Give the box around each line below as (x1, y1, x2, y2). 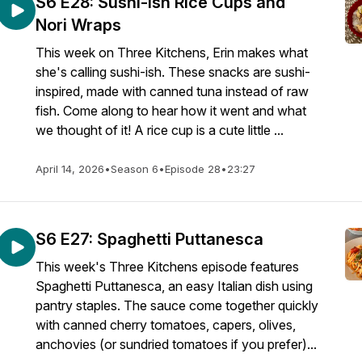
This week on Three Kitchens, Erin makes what (36, 44, 308, 61)
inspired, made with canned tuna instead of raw (36, 83, 309, 99)
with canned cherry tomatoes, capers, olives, (36, 317, 296, 333)
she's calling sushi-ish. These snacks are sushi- (36, 64, 310, 80)
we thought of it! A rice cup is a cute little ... (36, 122, 284, 138)
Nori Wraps (36, 15, 121, 35)
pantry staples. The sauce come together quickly (36, 297, 318, 314)
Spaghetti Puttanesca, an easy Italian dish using (36, 278, 313, 294)
